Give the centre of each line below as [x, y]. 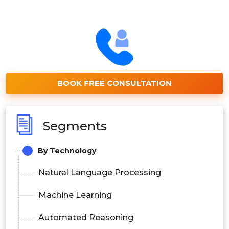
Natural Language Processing [100, 172]
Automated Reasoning [86, 217]
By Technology [67, 151]
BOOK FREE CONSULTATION [114, 83]
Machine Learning [75, 195]
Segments [75, 126]
